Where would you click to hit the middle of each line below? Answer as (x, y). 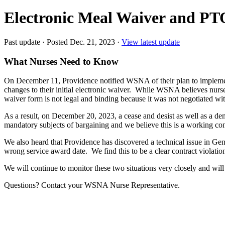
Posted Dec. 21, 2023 (81, 42)
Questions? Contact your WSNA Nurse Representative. (92, 185)
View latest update (151, 42)
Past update (22, 42)
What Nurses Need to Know (61, 61)
